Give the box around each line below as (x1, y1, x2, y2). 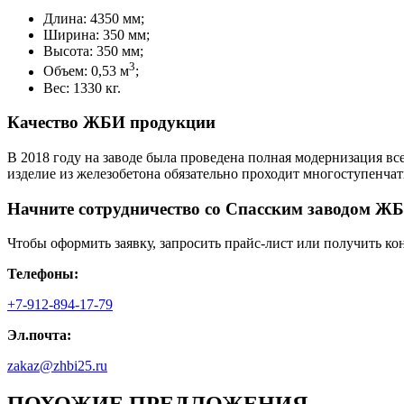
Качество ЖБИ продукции (7, 113, 216, 133)
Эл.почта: (7, 327, 71, 344)
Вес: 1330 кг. (43, 79, 121, 96)
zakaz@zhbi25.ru (7, 358, 107, 374)
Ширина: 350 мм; (43, 27, 150, 43)
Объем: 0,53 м (43, 63, 129, 79)
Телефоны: (7, 266, 78, 282)
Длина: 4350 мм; (43, 11, 144, 27)
